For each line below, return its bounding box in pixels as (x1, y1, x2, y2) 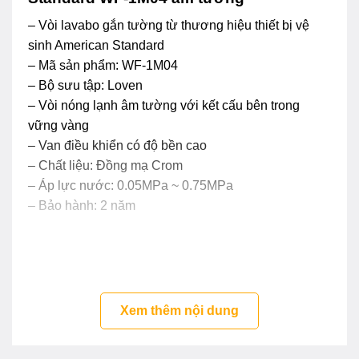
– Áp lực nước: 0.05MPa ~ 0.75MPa (28, 179, 233, 193)
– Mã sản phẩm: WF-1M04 (28, 58, 178, 73)
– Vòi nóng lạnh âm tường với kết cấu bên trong (28, 99, 300, 113)
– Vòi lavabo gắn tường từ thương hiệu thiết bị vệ (28, 18, 309, 33)
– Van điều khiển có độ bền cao (28, 139, 207, 153)
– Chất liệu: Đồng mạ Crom (28, 159, 183, 173)
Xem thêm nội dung (120, 303, 239, 317)
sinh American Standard (28, 38, 164, 53)
